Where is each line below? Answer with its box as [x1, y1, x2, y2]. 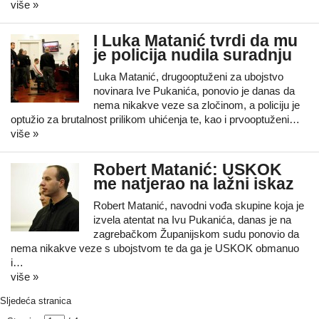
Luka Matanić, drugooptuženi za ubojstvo [93, 70, 283, 83]
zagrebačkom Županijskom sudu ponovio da [93, 228, 299, 240]
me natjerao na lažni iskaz [93, 175, 294, 193]
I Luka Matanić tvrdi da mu [93, 32, 298, 50]
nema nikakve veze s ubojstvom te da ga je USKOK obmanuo [11, 242, 299, 254]
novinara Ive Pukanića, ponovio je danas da [93, 85, 295, 97]
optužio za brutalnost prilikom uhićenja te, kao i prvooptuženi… [11, 113, 300, 125]
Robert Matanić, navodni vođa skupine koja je [93, 199, 304, 211]
